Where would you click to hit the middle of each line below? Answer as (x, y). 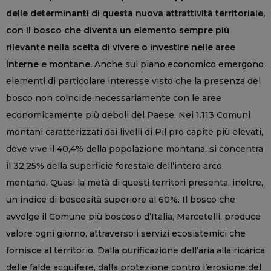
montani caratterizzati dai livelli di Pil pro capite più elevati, (135, 132)
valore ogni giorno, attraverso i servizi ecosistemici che (126, 234)
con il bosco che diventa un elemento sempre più (118, 31)
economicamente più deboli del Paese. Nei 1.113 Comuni (128, 115)
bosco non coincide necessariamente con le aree (114, 98)
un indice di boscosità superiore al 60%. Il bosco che (121, 200)
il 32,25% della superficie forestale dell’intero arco (114, 166)
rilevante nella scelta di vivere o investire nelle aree (121, 47)
